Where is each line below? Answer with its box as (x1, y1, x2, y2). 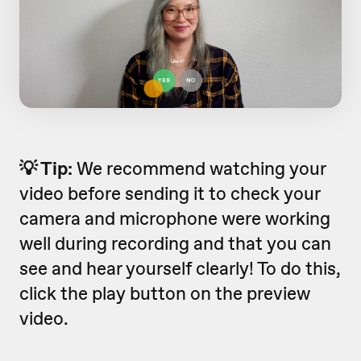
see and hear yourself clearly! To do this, (19, 256, 341, 281)
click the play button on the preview (19, 281, 310, 306)
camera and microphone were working (19, 206, 330, 231)
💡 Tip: (19, 156, 77, 181)
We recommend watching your (77, 156, 326, 181)
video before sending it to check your (19, 181, 320, 206)
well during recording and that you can (19, 231, 331, 256)
